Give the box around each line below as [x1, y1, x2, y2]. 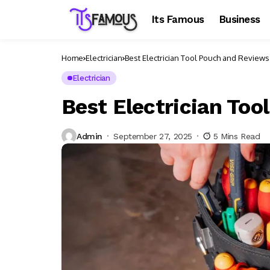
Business [219, 13, 260, 25]
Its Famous [152, 13, 204, 25]
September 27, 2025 [113, 131, 192, 141]
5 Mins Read [213, 131, 260, 141]
